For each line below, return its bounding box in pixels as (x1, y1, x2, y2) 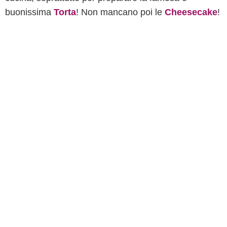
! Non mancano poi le (76, 7, 165, 17)
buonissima (5, 7, 54, 17)
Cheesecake (165, 7, 217, 17)
